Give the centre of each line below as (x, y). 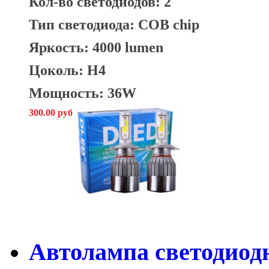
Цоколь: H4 (67, 70)
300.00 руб (51, 112)
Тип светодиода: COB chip (114, 24)
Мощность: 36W (83, 92)
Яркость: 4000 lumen (96, 47)
